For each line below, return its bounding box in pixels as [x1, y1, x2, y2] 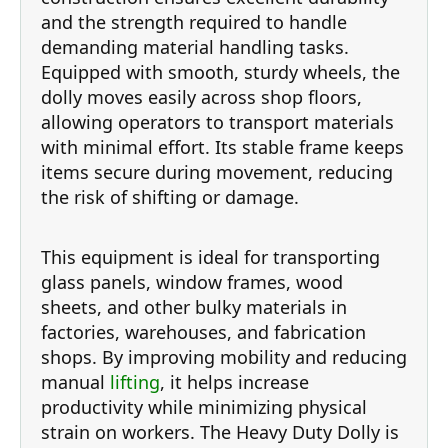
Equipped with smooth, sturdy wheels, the [41, 60, 400, 84]
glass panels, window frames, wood [41, 270, 343, 294]
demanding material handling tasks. [41, 35, 349, 59]
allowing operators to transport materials [41, 110, 394, 134]
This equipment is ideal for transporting [41, 245, 380, 269]
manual [41, 370, 110, 394]
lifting [110, 370, 160, 394]
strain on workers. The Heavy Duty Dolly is [41, 420, 399, 444]
